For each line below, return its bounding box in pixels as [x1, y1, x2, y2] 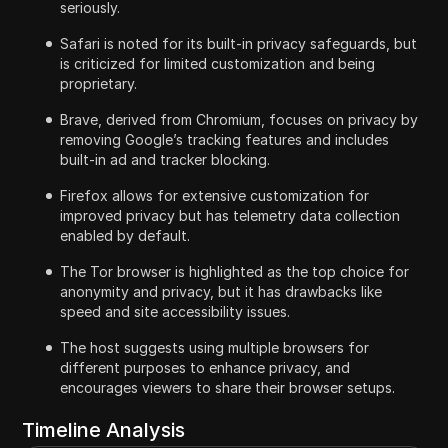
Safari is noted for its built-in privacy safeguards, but [60, 34, 418, 52]
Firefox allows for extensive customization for [60, 186, 370, 204]
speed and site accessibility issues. [60, 302, 291, 320]
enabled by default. [60, 226, 191, 244]
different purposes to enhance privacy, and [60, 358, 351, 376]
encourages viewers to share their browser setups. [60, 378, 396, 396]
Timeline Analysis [22, 417, 186, 442]
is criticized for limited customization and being [60, 54, 376, 72]
